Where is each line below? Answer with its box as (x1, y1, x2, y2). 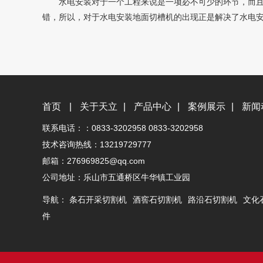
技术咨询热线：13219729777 (42, 139, 151, 149)
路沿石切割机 (188, 194, 237, 204)
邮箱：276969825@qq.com (42, 156, 145, 166)
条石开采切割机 (69, 194, 127, 204)
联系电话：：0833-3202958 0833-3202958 (42, 123, 203, 133)
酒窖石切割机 (133, 194, 182, 204)
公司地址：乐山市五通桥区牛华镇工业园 (42, 172, 190, 182)
